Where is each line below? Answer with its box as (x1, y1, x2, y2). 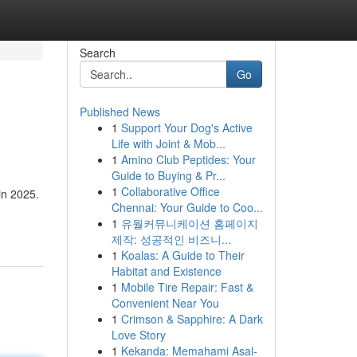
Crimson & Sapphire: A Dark (120, 311, 263, 327)
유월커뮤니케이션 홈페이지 (120, 215, 258, 231)
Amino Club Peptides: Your (120, 151, 256, 167)
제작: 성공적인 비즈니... (111, 231, 231, 247)
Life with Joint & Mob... (111, 135, 226, 151)
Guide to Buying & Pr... (111, 167, 226, 183)
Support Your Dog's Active (120, 120, 253, 135)
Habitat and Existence (111, 263, 222, 279)
